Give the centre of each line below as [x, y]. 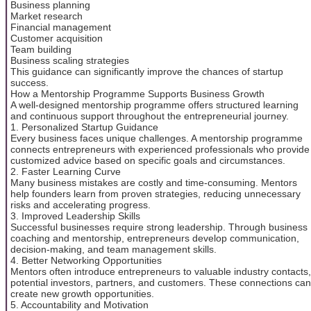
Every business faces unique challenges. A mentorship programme [157, 138]
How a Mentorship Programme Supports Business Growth [137, 93]
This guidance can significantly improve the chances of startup [147, 71]
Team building [41, 49]
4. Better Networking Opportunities [86, 260]
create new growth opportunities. [82, 293]
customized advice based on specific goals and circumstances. [148, 160]
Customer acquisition [57, 38]
